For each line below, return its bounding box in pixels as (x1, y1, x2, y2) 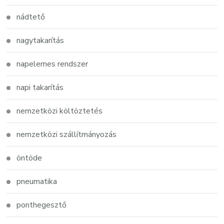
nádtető (16, 11, 45, 22)
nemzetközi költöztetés (16, 105, 103, 116)
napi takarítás (16, 81, 64, 93)
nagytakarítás (16, 34, 64, 46)
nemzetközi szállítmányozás (16, 128, 117, 140)
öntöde (16, 152, 42, 163)
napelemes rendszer (16, 58, 88, 69)
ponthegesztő (16, 199, 67, 210)
